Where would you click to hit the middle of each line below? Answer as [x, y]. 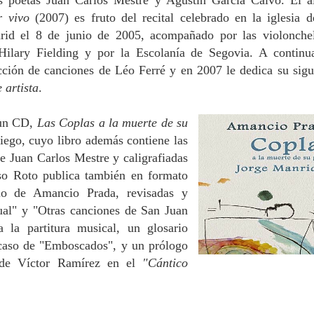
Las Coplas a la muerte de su [112, 123]
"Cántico [165, 263]
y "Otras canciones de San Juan [105, 211]
